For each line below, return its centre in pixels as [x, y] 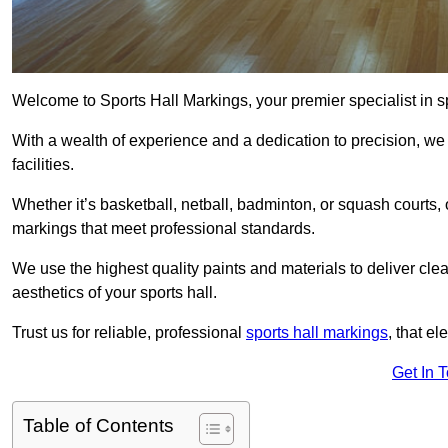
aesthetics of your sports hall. [114, 293]
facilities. [43, 165]
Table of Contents [98, 426]
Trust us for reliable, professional [129, 333]
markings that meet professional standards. [163, 229]
